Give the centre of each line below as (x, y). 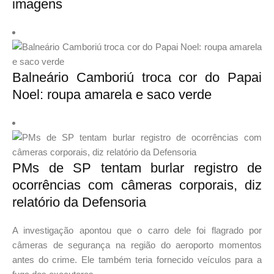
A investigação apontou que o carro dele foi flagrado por (137, 231)
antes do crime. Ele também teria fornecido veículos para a (137, 260)
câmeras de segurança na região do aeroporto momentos (137, 245)
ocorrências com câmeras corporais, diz (137, 185)
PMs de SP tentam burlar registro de (137, 168)
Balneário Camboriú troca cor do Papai (137, 78)
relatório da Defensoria (79, 202)
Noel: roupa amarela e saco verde (112, 95)
